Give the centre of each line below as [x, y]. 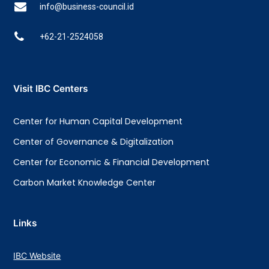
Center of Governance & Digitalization [94, 142]
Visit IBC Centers [51, 89]
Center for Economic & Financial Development [112, 162]
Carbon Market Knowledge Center [85, 183]
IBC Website [37, 255]
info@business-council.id [87, 7]
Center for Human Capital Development [98, 121]
